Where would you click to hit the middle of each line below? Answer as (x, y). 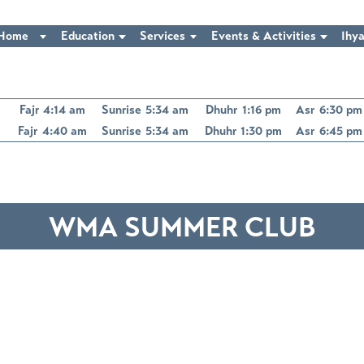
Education (87, 36)
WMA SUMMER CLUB (182, 227)
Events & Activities (263, 36)
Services (163, 36)
